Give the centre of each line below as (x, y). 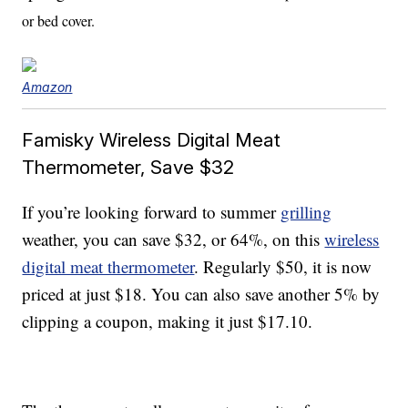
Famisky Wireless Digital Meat (152, 140)
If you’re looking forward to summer (152, 212)
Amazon (47, 87)
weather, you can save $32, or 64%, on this (173, 240)
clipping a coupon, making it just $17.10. (168, 321)
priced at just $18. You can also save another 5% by (201, 294)
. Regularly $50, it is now (283, 267)
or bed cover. (59, 21)
